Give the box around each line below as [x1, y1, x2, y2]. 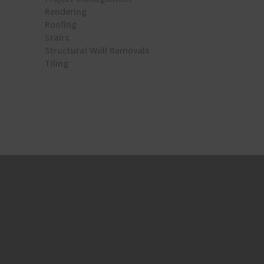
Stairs [45, 32, 69, 44]
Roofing [45, 19, 77, 31]
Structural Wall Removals [45, 45, 149, 57]
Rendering [45, 6, 87, 18]
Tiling [45, 58, 68, 70]
